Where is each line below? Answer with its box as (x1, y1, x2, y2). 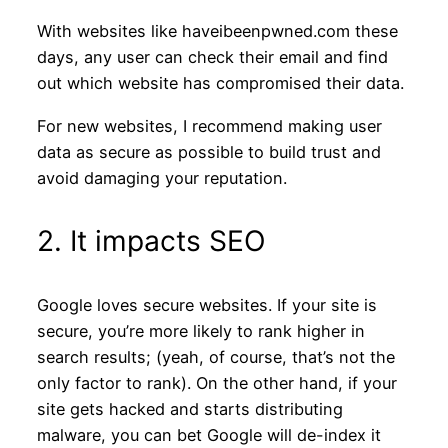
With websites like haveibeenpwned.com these (36, 21, 398, 42)
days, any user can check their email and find (36, 47, 388, 68)
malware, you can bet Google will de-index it (36, 425, 381, 446)
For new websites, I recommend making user (36, 115, 382, 136)
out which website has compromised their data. (36, 73, 404, 94)
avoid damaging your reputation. (36, 167, 287, 188)
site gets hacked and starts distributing (36, 399, 343, 420)
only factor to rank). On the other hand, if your (36, 373, 397, 394)
